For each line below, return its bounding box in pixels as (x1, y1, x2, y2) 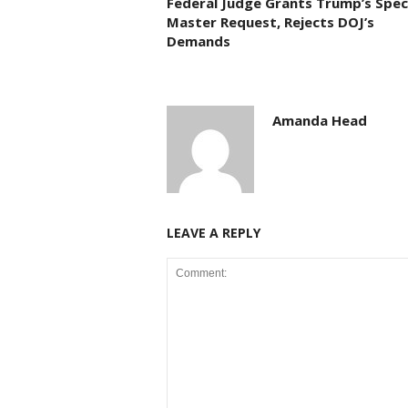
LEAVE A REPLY (166, 224, 260, 241)
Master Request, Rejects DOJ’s (166, 13, 374, 31)
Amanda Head (271, 111, 367, 129)
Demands (166, 32, 230, 50)
